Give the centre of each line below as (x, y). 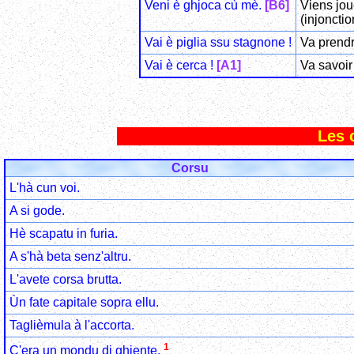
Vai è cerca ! (181, 65)
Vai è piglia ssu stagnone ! (218, 42)
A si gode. (37, 210)
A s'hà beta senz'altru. (70, 256)
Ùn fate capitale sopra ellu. (84, 302)
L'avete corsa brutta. (66, 279)
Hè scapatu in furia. (64, 233)
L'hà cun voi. (45, 187)
